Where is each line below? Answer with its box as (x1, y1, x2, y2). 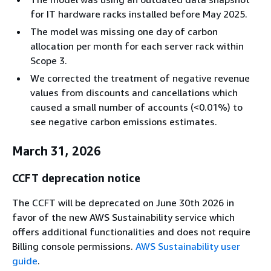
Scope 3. (30, 54, 67, 67)
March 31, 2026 (12, 143, 101, 158)
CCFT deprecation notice (12, 171, 140, 185)
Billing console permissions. (12, 240, 135, 253)
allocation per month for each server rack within (30, 39, 244, 52)
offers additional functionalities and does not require (12, 226, 250, 238)
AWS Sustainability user (135, 240, 240, 253)
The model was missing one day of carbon (30, 25, 218, 38)
